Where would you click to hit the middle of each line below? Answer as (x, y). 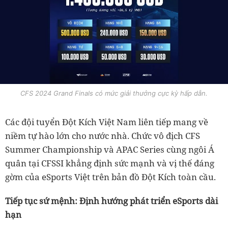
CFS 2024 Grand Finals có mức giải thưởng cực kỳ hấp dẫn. (114, 93)
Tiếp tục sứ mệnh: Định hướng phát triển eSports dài (111, 201)
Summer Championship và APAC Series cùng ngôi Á (110, 150)
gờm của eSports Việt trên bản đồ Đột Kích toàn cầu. (110, 177)
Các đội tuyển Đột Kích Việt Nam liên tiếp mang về (107, 122)
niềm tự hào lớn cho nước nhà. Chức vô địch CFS (103, 136)
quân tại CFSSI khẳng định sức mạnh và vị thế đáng (110, 163)
